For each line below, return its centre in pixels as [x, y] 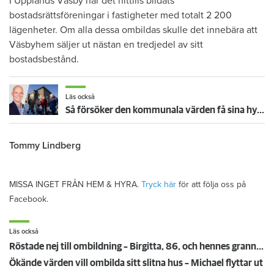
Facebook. [29, 199]
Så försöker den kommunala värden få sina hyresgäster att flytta [261, 110]
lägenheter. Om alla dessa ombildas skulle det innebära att [133, 30]
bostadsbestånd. [44, 59]
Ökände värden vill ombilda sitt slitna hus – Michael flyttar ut [136, 263]
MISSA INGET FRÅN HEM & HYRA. [75, 185]
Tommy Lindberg [45, 146]
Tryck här [159, 185]
